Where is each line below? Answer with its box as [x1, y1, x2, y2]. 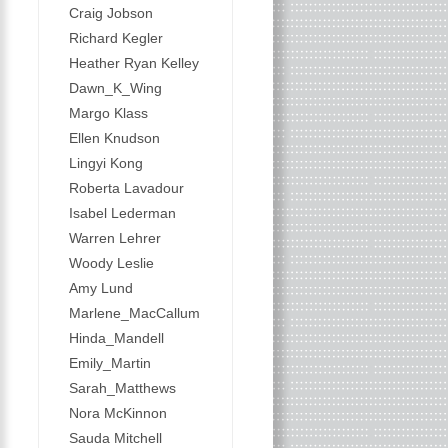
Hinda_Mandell [68, 330, 164, 346]
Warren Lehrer [68, 230, 161, 246]
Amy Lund [68, 280, 133, 296]
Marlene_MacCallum [68, 305, 200, 321]
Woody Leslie [68, 255, 154, 271]
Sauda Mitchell [68, 430, 162, 446]
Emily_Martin [68, 355, 151, 371]
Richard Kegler [68, 30, 163, 46]
